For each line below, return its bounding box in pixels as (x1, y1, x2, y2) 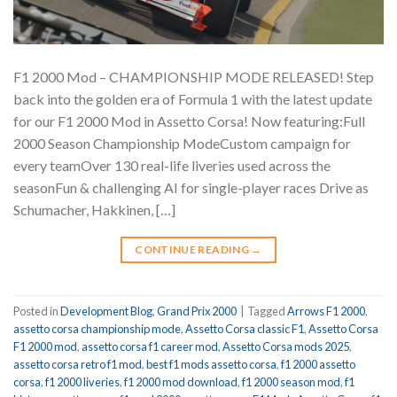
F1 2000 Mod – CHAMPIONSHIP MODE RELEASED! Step (13, 68, 374, 86)
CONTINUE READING (135, 243, 252, 257)
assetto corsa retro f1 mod (13, 356, 142, 371)
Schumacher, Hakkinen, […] (13, 201, 175, 219)
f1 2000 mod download (124, 374, 237, 389)
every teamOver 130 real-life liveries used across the (13, 157, 331, 175)
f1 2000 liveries (45, 374, 120, 389)
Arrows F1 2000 (287, 303, 365, 318)
